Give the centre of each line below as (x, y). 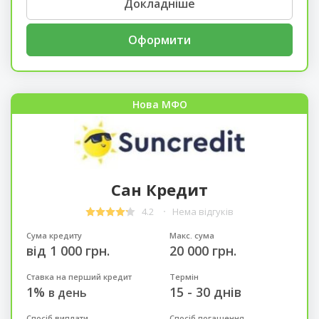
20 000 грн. (203, 250)
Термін (184, 276)
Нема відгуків (203, 212)
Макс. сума (192, 235)
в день (67, 292)
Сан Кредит (159, 189)
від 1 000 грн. (68, 250)
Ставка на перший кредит (79, 276)
